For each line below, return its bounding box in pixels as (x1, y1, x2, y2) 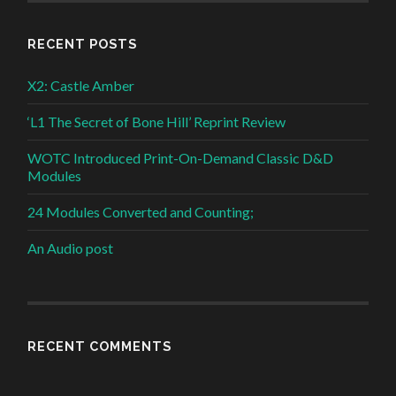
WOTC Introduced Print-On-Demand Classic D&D (27, 148, 334, 166)
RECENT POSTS (27, 35, 138, 51)
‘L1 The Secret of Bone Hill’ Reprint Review (27, 112, 286, 130)
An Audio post (27, 239, 114, 256)
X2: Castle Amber (27, 76, 135, 94)
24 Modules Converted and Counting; (27, 202, 255, 220)
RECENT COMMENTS (27, 338, 172, 354)
